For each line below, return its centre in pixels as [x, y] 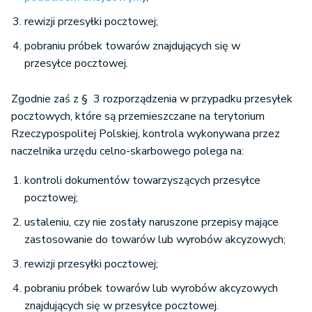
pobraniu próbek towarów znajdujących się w [132, 46]
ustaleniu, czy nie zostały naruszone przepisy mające [151, 223]
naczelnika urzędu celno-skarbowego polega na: [127, 151]
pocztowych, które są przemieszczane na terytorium [138, 117]
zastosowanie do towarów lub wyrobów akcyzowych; [155, 240]
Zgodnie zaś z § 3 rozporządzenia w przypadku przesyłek [152, 99]
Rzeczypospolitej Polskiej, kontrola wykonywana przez [146, 134]
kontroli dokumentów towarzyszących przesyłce [142, 181]
